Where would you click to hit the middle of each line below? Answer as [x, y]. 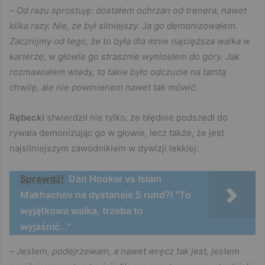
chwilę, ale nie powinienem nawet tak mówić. [104, 88]
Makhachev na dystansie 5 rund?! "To [106, 195]
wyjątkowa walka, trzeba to [82, 211]
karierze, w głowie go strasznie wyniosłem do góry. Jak [125, 57]
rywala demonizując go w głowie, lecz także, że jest [117, 133]
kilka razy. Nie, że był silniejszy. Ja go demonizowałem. [124, 26]
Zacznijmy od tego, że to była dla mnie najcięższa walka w [130, 41]
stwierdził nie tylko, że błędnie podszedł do [136, 118]
